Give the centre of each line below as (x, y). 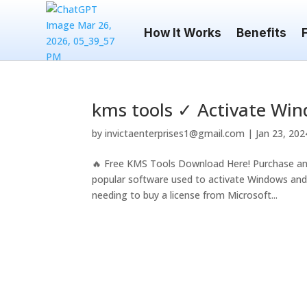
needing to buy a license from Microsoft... (185, 195)
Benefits (262, 33)
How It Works (183, 33)
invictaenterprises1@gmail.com (175, 133)
